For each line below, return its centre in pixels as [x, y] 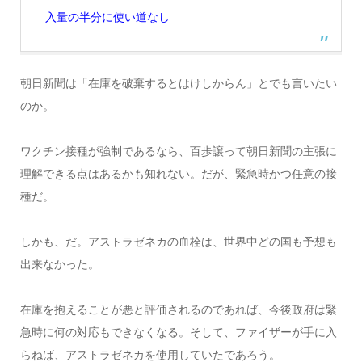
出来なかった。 [59, 264]
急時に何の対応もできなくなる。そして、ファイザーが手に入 [178, 332]
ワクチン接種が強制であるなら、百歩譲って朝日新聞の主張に [178, 151]
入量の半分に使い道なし [107, 17]
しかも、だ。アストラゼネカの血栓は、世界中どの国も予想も [178, 241]
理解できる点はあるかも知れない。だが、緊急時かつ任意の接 [178, 173]
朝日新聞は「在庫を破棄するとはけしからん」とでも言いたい [178, 83]
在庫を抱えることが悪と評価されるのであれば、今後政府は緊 [178, 309]
